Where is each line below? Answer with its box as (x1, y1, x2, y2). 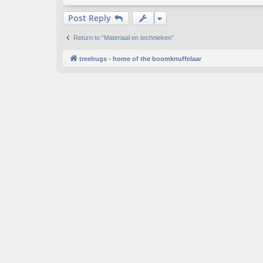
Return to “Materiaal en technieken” (73, 34, 174, 42)
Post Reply (68, 12, 111, 24)
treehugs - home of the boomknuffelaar (79, 55, 201, 63)
